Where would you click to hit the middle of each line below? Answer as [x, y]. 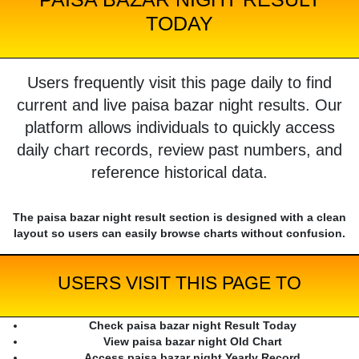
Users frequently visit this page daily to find [179, 83]
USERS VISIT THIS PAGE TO [179, 283]
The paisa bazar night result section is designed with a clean [179, 218]
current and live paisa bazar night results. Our [179, 105]
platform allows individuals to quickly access [179, 128]
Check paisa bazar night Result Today [192, 326]
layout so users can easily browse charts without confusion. [179, 234]
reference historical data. [179, 173]
